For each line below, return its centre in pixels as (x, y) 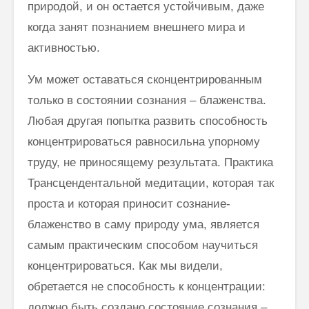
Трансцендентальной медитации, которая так (151, 183)
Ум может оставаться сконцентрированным (145, 79)
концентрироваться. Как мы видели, (125, 266)
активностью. (64, 48)
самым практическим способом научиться (143, 245)
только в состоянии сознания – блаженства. (147, 100)
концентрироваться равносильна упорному (144, 141)
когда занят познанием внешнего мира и (137, 27)
